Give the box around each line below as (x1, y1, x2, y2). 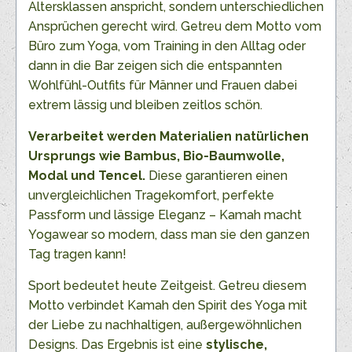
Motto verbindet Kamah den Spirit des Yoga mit (28, 298, 307, 313)
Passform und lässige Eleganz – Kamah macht (28, 207, 302, 223)
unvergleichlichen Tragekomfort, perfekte (28, 188, 274, 203)
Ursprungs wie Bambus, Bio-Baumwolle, (28, 148, 284, 164)
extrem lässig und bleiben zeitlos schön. (28, 97, 262, 113)
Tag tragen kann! (28, 247, 126, 262)
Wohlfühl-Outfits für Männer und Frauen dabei (28, 78, 297, 93)
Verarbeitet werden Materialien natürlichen (28, 129, 309, 145)
